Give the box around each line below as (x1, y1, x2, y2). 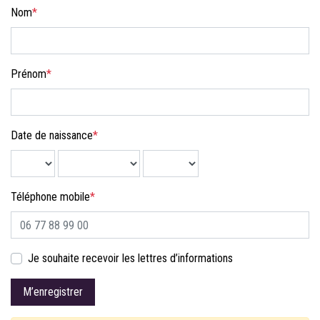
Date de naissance (11, 129, 93, 142)
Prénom (11, 67, 46, 81)
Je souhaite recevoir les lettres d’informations (28, 251, 233, 265)
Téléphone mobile (11, 190, 90, 204)
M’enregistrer (23, 285, 83, 299)
